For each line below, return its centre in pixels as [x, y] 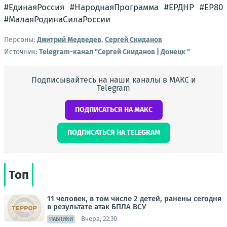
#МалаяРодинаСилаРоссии [57, 19]
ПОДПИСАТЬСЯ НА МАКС [113, 109]
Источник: [22, 52]
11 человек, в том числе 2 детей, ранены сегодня [134, 198]
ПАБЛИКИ [61, 219]
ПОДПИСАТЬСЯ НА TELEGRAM [113, 132]
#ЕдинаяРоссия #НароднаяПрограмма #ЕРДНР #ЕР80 [113, 7]
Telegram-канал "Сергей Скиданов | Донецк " [115, 52]
